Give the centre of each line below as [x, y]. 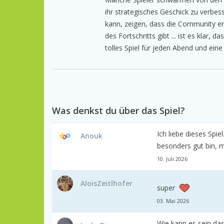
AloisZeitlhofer [106, 183]
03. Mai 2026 [173, 200]
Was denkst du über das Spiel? [118, 110]
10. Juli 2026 [172, 158]
